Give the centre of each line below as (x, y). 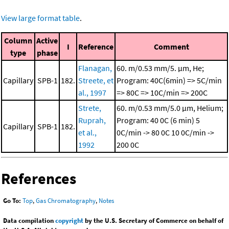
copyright (69, 220)
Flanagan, (95, 68)
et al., (87, 133)
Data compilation (29, 220)
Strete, (90, 108)
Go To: (12, 200)
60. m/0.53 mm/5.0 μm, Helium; (170, 108)
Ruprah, (92, 120)
